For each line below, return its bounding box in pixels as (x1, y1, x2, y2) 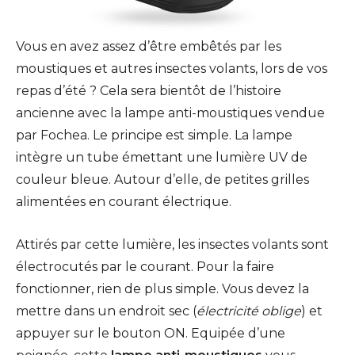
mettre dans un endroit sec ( (16, 303, 197, 319)
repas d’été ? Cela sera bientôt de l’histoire (16, 83, 281, 99)
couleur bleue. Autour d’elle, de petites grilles (16, 172, 309, 188)
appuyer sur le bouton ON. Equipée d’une (16, 326, 285, 342)
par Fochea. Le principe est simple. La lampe (16, 128, 292, 143)
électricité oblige (197, 303, 301, 319)
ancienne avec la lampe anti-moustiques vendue (16, 105, 325, 121)
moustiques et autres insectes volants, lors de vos (16, 61, 327, 77)
